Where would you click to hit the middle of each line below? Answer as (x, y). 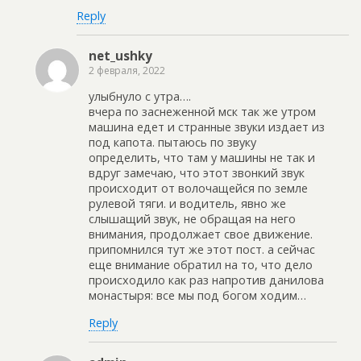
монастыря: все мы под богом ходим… (197, 296)
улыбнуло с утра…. (140, 97)
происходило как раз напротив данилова (206, 280)
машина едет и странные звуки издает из (207, 127)
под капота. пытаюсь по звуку (172, 143)
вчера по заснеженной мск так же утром (202, 112)
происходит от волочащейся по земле (198, 189)
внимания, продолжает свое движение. (201, 234)
